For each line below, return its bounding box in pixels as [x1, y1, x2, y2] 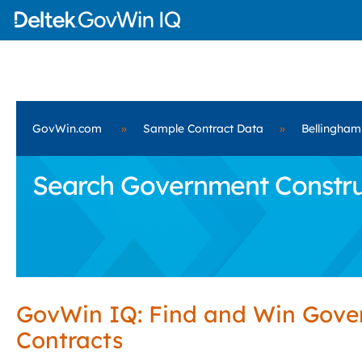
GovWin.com [32, 121, 102, 136]
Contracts [16, 326, 123, 354]
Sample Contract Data [143, 121, 263, 136]
